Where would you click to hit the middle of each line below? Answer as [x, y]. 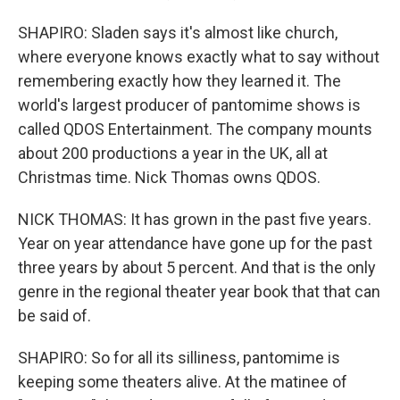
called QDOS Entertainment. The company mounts [195, 129]
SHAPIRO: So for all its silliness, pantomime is [179, 358]
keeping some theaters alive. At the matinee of [183, 382]
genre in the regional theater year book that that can [199, 292]
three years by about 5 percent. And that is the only [197, 267]
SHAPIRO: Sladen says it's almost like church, [178, 33]
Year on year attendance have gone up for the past [195, 243]
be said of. [54, 316]
